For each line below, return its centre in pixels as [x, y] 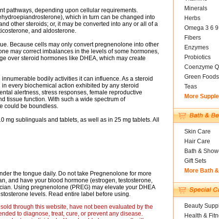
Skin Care [197, 131]
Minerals [196, 8]
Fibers [192, 38]
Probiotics [197, 57]
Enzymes [196, 47]
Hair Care [197, 141]
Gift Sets [195, 161]
